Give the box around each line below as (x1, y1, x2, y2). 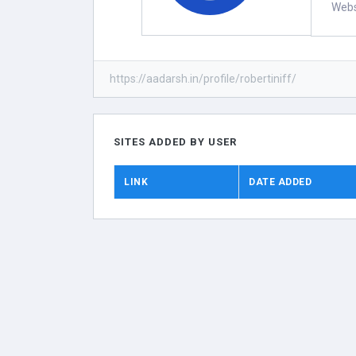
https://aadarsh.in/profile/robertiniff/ (110, 72, 296, 85)
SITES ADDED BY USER (114, 136, 237, 148)
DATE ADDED (249, 176, 312, 188)
